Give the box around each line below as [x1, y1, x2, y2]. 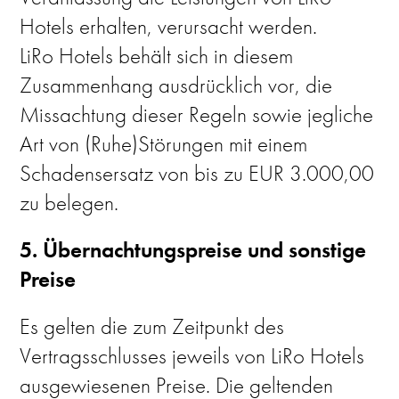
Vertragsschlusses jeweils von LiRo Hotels [20, 341, 365, 370]
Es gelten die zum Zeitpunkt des [20, 312, 285, 341]
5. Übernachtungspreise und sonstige [20, 235, 367, 265]
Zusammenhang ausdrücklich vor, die [20, 70, 333, 100]
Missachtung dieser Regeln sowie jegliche [20, 100, 374, 129]
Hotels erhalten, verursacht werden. [20, 12, 318, 41]
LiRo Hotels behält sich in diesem [20, 41, 294, 70]
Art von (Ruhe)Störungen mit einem [20, 129, 308, 159]
